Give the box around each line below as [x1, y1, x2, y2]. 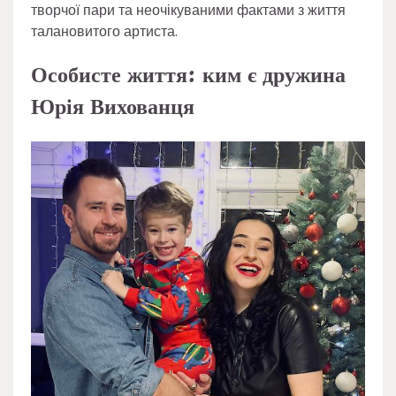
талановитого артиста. [31, 21, 178, 42]
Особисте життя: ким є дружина [31, 58, 346, 92]
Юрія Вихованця [31, 90, 194, 124]
